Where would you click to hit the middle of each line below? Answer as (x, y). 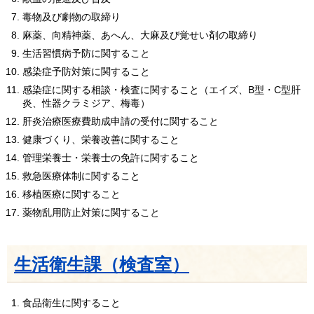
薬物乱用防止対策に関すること (91, 212)
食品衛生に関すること (71, 303)
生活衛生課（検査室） (102, 265)
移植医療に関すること (71, 194)
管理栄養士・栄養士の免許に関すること (111, 157)
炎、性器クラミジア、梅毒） (86, 103)
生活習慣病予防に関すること (86, 53)
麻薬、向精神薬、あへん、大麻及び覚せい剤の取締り (140, 35)
